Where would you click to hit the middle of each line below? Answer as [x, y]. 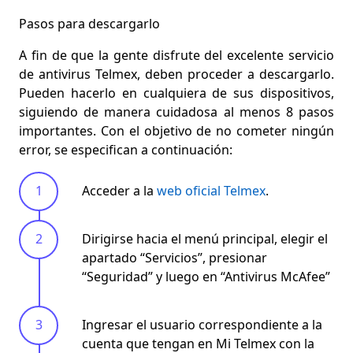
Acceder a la [119, 190]
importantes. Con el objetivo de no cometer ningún [176, 130]
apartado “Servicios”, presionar [175, 257]
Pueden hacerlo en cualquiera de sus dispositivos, [176, 93]
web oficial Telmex [211, 190]
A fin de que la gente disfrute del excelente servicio [176, 55]
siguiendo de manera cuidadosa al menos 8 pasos [176, 111]
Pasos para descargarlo [89, 23]
